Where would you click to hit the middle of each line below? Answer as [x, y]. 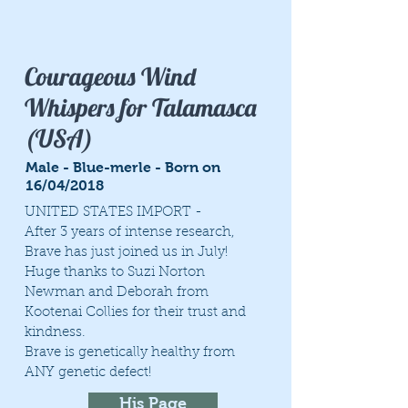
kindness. [55, 333]
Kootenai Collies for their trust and [135, 313]
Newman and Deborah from [117, 293]
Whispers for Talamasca [141, 107]
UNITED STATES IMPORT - [113, 213]
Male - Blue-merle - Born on [123, 167]
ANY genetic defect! [88, 373]
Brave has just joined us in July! [126, 253]
